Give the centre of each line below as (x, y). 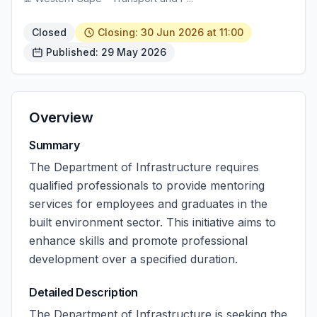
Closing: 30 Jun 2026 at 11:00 (171, 32)
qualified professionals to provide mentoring (147, 185)
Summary (54, 145)
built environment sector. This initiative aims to (152, 222)
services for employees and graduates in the (148, 204)
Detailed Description (83, 292)
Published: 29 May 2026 (106, 52)
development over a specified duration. (133, 259)
